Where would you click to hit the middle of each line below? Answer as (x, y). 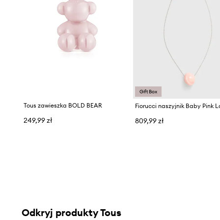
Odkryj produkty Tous (71, 212)
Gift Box (149, 92)
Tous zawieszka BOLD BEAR (63, 105)
